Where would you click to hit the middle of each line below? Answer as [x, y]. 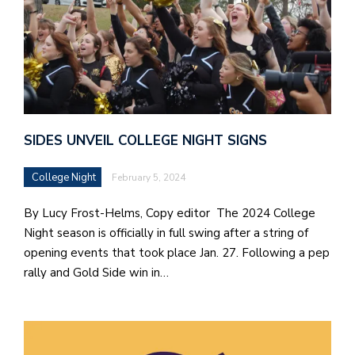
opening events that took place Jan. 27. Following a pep [177, 253]
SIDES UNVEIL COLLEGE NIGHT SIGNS [147, 141]
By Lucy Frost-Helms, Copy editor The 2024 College [170, 214]
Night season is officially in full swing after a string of [166, 233]
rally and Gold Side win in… [96, 273]
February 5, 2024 [149, 178]
